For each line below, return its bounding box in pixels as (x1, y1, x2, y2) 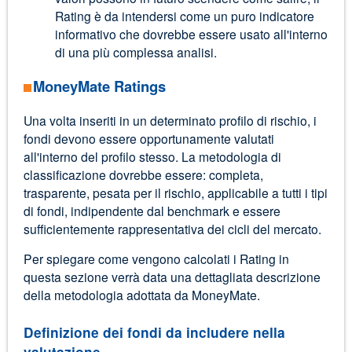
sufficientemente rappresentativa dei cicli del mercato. (23, 219, 321, 237)
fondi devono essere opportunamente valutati (23, 129, 274, 147)
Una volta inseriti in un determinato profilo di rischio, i (23, 111, 317, 129)
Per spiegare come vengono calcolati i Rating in (23, 250, 289, 268)
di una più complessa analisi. (54, 42, 217, 60)
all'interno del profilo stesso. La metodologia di (23, 147, 281, 165)
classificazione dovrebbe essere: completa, (23, 165, 263, 183)
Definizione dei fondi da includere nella (23, 322, 285, 342)
